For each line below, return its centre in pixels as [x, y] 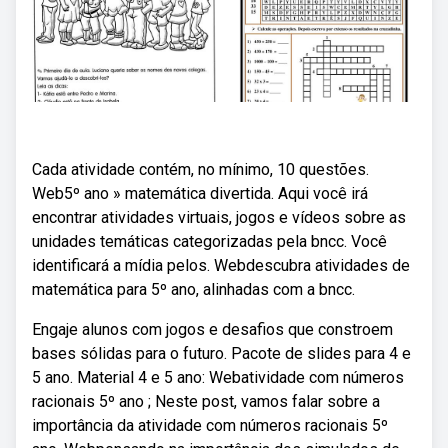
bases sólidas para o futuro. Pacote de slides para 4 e [221, 353]
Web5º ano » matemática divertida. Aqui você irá [200, 193]
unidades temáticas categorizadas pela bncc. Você [209, 241]
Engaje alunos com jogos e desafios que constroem [212, 329]
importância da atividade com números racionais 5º [210, 425]
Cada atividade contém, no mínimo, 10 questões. [200, 169]
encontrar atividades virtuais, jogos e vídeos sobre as [219, 217]
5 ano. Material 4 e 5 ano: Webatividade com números [218, 377]
